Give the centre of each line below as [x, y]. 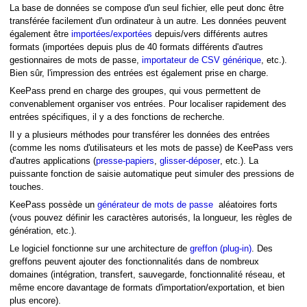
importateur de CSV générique [201, 60]
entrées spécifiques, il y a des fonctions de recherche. [117, 117]
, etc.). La [239, 161]
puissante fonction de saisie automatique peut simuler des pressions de [152, 174]
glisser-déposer [190, 161]
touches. [27, 187]
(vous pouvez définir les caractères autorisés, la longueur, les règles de [151, 218]
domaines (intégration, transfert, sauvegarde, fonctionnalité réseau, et [147, 274]
